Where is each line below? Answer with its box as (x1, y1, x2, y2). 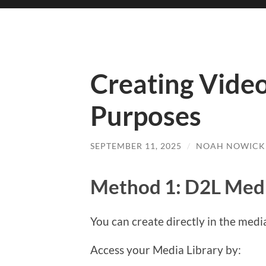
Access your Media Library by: (90, 242, 241, 256)
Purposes (90, 100, 201, 132)
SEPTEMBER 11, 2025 (90, 141, 182, 151)
